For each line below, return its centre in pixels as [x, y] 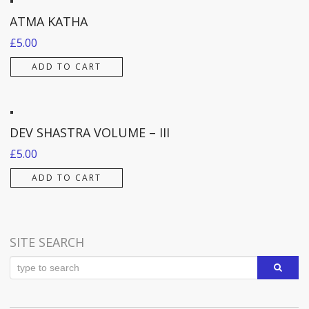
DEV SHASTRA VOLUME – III [90, 132]
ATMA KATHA [49, 21]
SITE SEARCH [47, 242]
